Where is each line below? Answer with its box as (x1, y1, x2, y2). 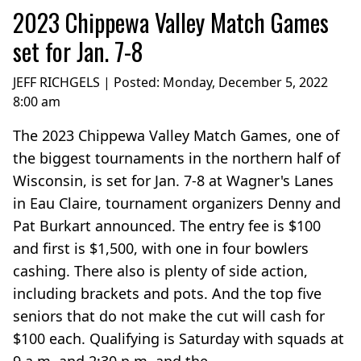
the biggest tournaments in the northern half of (13, 147, 340, 168)
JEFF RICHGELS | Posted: (13, 73, 163, 91)
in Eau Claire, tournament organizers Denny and (13, 193, 341, 213)
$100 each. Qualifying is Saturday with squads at (13, 328, 344, 348)
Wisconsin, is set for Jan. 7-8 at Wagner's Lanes (13, 170, 334, 190)
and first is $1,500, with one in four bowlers (13, 238, 309, 258)
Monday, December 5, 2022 (163, 73, 328, 91)
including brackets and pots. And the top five (13, 283, 322, 303)
